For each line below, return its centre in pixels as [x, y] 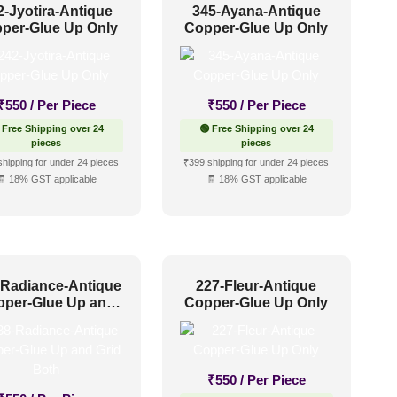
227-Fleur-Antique [257, 286]
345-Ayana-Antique [256, 11]
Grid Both [46, 320]
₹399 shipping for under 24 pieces [257, 162]
